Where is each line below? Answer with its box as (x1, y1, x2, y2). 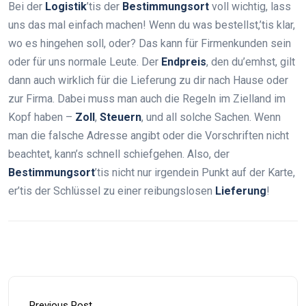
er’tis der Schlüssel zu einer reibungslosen (8, 184, 215, 198)
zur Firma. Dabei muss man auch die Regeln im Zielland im (8, 92, 286, 106)
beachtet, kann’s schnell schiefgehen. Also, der (8, 148, 229, 161)
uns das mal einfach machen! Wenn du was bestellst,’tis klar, (8, 18, 295, 32)
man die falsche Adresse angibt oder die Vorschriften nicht (8, 129, 289, 143)
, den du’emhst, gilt (206, 55, 295, 69)
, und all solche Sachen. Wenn (141, 111, 281, 124)
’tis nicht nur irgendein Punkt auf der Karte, (95, 166, 295, 180)
